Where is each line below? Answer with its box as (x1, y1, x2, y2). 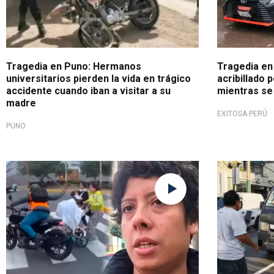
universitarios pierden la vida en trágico (6, 72, 191, 84)
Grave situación (18, 165, 73, 174)
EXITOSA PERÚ (217, 109, 267, 118)
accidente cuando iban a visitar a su (6, 84, 171, 97)
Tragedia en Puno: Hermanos (6, 60, 141, 72)
